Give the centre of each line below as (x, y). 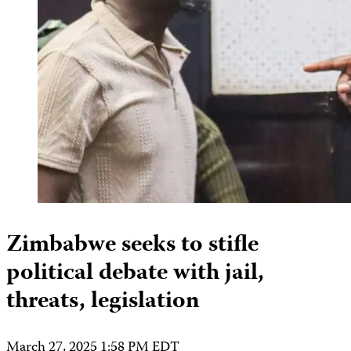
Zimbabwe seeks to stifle (132, 245)
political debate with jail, (135, 273)
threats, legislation (103, 302)
